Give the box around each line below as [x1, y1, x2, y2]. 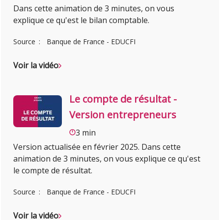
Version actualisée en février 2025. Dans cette [13, 141, 181, 152]
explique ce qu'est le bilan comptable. [13, 14, 150, 26]
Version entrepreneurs [69, 108, 177, 121]
